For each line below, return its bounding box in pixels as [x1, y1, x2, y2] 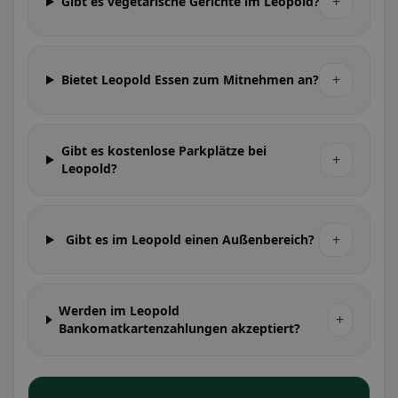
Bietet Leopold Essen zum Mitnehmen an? [61, 71, 320, 88]
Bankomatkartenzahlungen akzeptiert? [59, 320, 301, 337]
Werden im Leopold [59, 302, 180, 319]
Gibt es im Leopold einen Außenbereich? [66, 231, 315, 248]
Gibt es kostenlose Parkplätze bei [60, 142, 267, 159]
